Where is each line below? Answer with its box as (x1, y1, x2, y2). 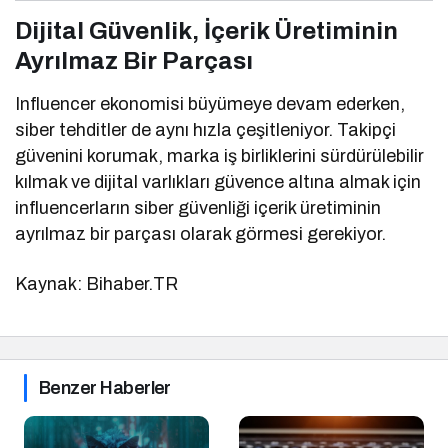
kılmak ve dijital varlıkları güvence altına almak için (15, 171, 422, 192)
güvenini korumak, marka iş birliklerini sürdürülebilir (15, 145, 425, 166)
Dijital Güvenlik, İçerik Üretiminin (15, 17, 398, 44)
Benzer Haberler (39, 377, 171, 398)
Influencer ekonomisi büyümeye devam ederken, (15, 93, 406, 114)
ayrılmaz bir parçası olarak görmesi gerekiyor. (15, 223, 387, 244)
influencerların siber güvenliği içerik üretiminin (15, 197, 382, 218)
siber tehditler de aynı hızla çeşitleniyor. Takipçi (15, 119, 397, 140)
